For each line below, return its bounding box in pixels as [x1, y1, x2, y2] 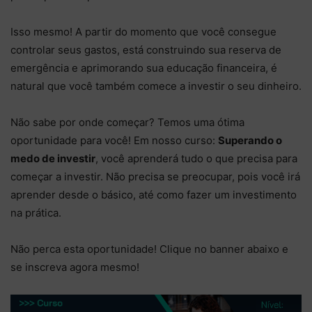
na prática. [10, 205, 61, 219]
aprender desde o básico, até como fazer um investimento [10, 187, 297, 201]
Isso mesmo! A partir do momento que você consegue [10, 24, 276, 38]
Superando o [218, 133, 282, 147]
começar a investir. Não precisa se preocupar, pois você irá [10, 169, 300, 183]
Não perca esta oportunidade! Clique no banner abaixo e [10, 242, 288, 256]
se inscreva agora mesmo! [10, 260, 139, 274]
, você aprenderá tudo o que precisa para [95, 151, 297, 165]
